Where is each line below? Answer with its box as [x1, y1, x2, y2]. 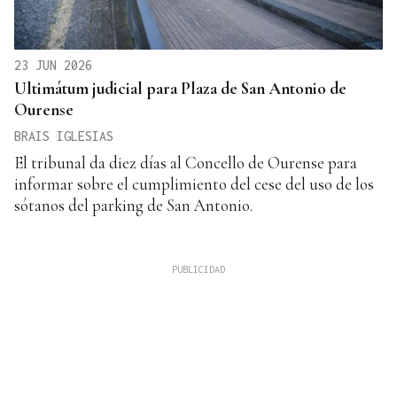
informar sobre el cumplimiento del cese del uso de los [14, 173, 374, 194]
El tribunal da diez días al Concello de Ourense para [14, 152, 357, 173]
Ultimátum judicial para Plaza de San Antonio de [14, 77, 346, 98]
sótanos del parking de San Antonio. [14, 194, 253, 215]
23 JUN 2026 [14, 57, 92, 73]
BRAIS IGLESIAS [14, 128, 113, 144]
